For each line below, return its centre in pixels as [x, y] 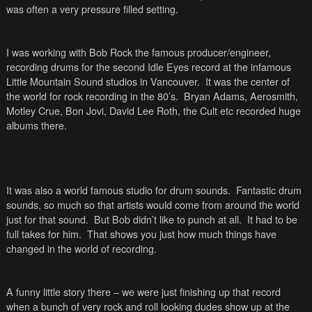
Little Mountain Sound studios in [78, 81]
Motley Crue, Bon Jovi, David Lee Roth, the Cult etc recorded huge [153, 110]
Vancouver [173, 81]
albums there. [36, 125]
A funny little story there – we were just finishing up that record [143, 291]
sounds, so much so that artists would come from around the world [153, 204]
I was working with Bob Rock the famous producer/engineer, [138, 52]
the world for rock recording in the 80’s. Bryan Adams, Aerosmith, [152, 95]
